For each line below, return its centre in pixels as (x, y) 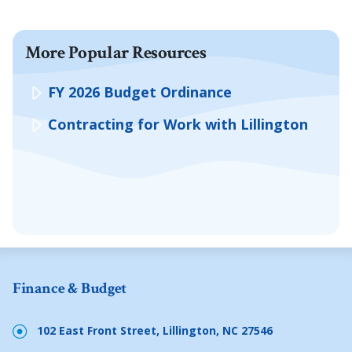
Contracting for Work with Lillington (178, 125)
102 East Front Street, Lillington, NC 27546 (155, 331)
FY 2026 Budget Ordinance (140, 92)
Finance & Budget (70, 289)
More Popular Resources (116, 53)
